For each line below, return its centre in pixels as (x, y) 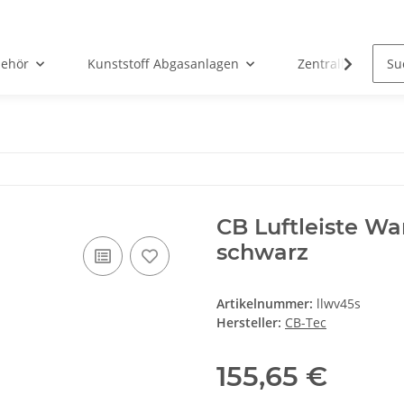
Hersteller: (249, 323)
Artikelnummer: (266, 304)
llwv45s (339, 304)
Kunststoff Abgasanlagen (164, 64)
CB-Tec (306, 323)
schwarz (262, 252)
